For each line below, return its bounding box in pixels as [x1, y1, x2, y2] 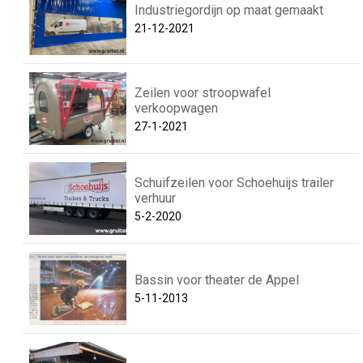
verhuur [135, 190, 176, 206]
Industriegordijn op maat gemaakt [135, 2, 323, 18]
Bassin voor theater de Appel [135, 272, 299, 288]
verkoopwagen [135, 100, 218, 116]
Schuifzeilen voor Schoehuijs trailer [135, 174, 334, 190]
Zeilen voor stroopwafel [135, 84, 271, 100]
